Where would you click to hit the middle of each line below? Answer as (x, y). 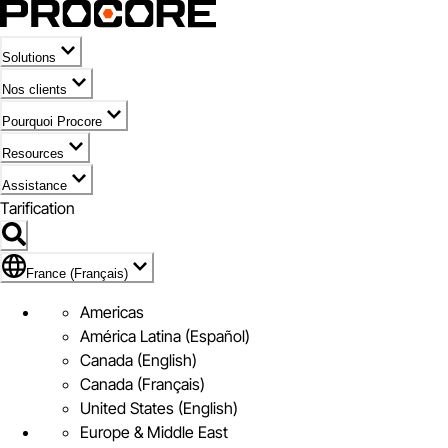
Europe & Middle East (154, 432)
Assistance (34, 185)
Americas (112, 312)
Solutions (29, 57)
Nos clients (34, 89)
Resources (33, 153)
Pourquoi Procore (52, 121)
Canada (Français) (142, 384)
